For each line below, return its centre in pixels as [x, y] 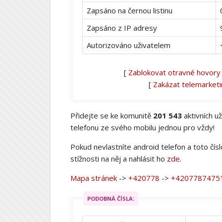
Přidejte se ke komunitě [112, 115]
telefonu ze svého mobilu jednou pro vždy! [142, 127]
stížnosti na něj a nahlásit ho [119, 158]
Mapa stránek [94, 178]
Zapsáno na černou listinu [130, 10]
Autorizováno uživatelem [129, 45]
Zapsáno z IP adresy [122, 28]
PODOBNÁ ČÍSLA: [111, 198]
